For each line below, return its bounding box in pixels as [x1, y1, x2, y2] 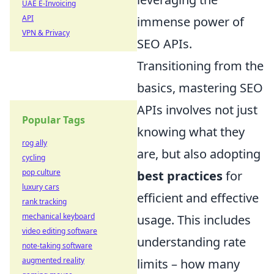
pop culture [22, 167, 61, 177]
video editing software [22, 226, 97, 236]
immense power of [137, 13, 244, 31]
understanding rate [137, 234, 246, 251]
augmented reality [22, 255, 84, 265]
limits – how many [137, 256, 240, 273]
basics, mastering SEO [137, 80, 263, 97]
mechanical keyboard [22, 211, 95, 221]
